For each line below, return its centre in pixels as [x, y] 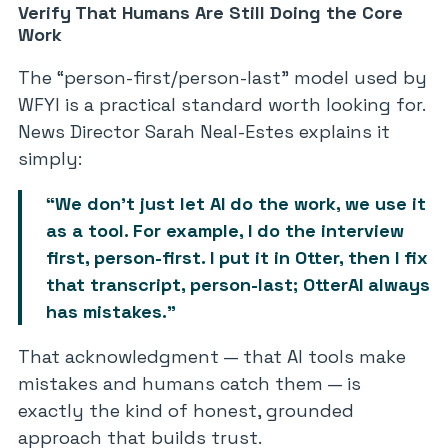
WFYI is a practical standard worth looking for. [221, 104]
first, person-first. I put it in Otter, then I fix [237, 257]
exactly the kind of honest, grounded [186, 410]
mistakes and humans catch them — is [189, 383]
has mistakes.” [111, 311]
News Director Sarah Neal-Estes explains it [204, 131]
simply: [50, 158]
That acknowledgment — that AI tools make [212, 356]
